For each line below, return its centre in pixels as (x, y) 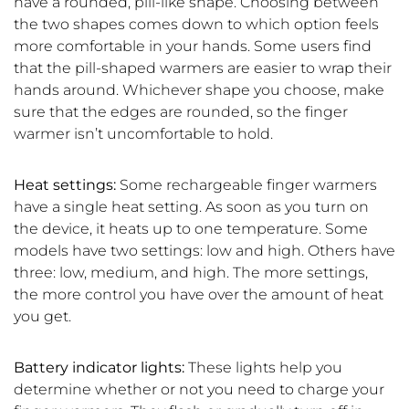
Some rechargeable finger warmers (246, 185)
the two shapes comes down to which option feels (196, 25)
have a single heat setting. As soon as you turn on (191, 207)
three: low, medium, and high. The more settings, (191, 273)
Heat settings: (65, 185)
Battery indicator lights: (99, 368)
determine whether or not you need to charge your (199, 390)
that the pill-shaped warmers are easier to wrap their (203, 68)
